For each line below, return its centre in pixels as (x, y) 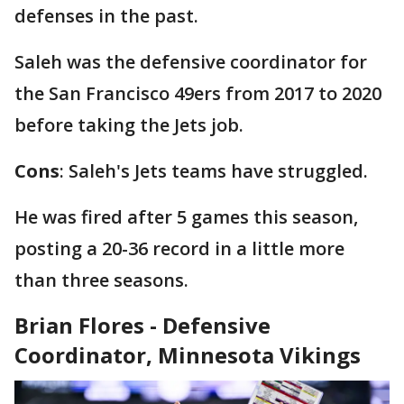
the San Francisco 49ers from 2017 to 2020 (198, 94)
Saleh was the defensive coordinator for (191, 62)
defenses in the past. (106, 16)
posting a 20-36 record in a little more (179, 249)
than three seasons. (101, 280)
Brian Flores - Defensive (142, 326)
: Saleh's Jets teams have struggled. (214, 171)
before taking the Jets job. (129, 125)
